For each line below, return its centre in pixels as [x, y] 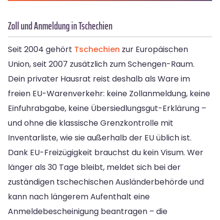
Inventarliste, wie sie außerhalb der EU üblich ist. [100, 138]
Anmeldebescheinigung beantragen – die [88, 212]
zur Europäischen [154, 50]
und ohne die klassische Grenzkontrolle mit [91, 123]
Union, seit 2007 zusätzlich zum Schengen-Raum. [101, 64]
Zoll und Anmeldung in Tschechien [60, 26]
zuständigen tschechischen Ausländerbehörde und [106, 182]
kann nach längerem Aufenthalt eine [79, 197]
